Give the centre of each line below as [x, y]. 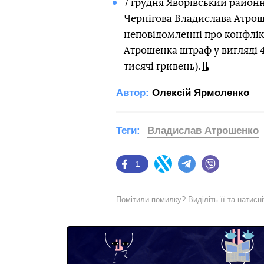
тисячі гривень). [162, 66]
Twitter [184, 169]
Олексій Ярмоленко [201, 93]
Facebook [152, 169]
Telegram [213, 169]
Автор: [133, 93]
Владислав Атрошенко [203, 131]
